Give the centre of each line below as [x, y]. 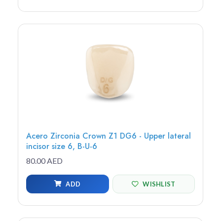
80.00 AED [44, 161]
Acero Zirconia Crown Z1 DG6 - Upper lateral [109, 136]
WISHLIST [159, 184]
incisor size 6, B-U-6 [62, 147]
